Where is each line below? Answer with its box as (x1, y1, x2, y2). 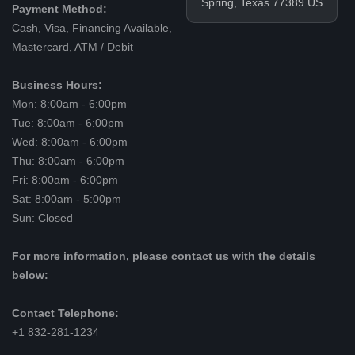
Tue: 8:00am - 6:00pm (11, 117, 124, 130)
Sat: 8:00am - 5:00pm (11, 193, 121, 206)
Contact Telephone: (11, 307, 119, 320)
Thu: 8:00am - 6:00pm (11, 155, 124, 168)
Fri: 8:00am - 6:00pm (11, 174, 118, 187)
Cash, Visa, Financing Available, (11, 22, 172, 35)
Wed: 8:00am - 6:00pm (11, 136, 128, 149)
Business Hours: (11, 79, 102, 92)
